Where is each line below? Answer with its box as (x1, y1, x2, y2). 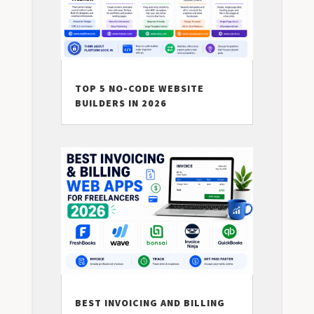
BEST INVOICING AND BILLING (74, 296, 225, 310)
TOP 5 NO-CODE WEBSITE (74, 81, 204, 95)
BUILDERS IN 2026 (74, 96, 167, 109)
